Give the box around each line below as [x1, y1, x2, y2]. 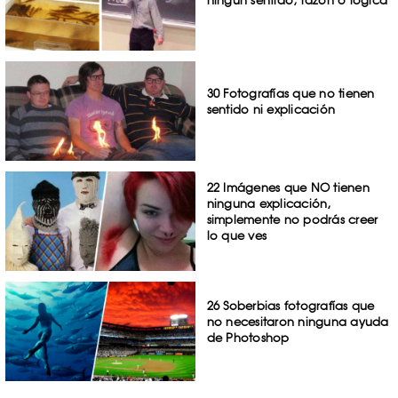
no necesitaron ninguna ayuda [206, 314, 389, 329]
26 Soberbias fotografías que [206, 298, 375, 313]
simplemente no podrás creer [206, 212, 378, 227]
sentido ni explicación [206, 102, 336, 117]
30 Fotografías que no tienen [206, 86, 375, 101]
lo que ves [206, 228, 267, 243]
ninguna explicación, [206, 196, 331, 211]
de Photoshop [206, 330, 290, 345]
